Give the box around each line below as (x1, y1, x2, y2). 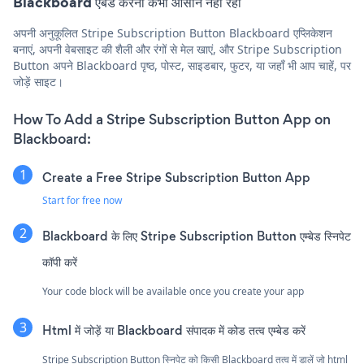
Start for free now (42, 193, 122, 208)
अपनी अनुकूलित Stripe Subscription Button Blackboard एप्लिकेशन (13, 25, 332, 41)
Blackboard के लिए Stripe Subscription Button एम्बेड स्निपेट (42, 227, 351, 245)
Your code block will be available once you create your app (42, 284, 304, 299)
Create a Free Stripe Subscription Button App (42, 169, 310, 187)
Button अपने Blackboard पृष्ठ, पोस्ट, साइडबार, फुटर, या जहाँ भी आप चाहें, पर (13, 58, 351, 74)
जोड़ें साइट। (13, 74, 63, 90)
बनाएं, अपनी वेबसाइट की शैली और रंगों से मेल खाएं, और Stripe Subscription (13, 41, 342, 58)
